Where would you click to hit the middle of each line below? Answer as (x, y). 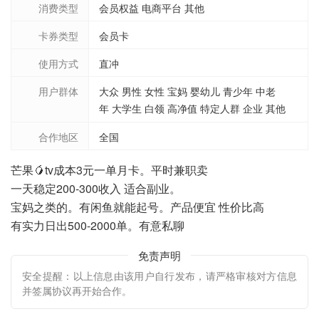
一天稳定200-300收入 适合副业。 (96, 188)
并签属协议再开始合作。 (77, 290)
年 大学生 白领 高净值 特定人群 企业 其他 (194, 109)
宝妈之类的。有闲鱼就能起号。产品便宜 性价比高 (137, 206)
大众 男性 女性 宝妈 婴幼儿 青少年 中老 (187, 91)
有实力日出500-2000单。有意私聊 (98, 225)
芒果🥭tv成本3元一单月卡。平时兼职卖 (109, 169)
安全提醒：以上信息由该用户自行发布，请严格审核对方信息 (159, 275)
